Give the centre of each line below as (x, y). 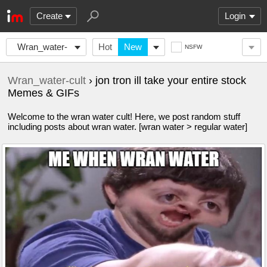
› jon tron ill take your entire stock (166, 80)
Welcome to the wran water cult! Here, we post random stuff (124, 117)
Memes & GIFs (44, 93)
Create (49, 16)
